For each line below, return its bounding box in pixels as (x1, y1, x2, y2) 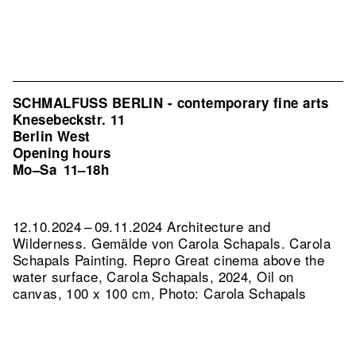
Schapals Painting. (13, 250, 133, 269)
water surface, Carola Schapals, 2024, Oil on (13, 266, 294, 286)
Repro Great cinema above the (133, 250, 324, 269)
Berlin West (13, 126, 91, 145)
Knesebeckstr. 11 (13, 110, 126, 129)
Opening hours (13, 143, 111, 162)
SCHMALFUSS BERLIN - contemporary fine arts (13, 93, 329, 112)
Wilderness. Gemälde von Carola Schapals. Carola (13, 233, 331, 253)
